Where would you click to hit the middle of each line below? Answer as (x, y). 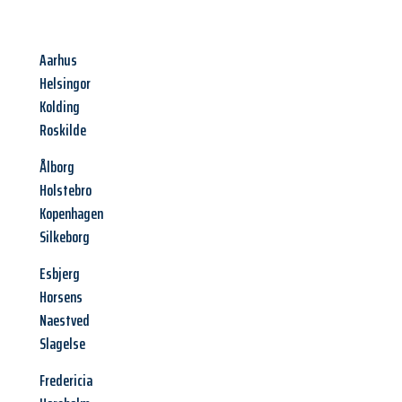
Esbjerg (60, 274)
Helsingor (65, 84)
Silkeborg (65, 237)
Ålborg (57, 167)
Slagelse (62, 344)
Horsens (61, 297)
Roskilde (63, 131)
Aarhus (58, 61)
